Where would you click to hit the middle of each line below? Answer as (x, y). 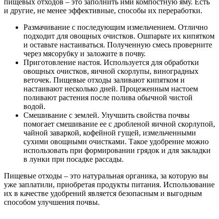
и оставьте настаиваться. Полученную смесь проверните (118, 45)
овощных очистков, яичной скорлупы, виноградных (111, 71)
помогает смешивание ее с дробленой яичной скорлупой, (119, 124)
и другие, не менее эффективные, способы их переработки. (103, 11)
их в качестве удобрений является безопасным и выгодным (103, 194)
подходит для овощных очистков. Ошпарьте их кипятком (119, 36)
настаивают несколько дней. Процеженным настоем (111, 89)
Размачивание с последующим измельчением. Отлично (116, 27)
